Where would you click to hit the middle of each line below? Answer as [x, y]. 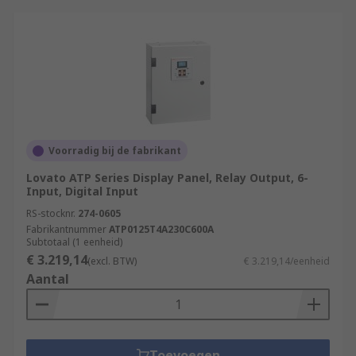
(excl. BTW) [112, 261]
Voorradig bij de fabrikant [115, 151]
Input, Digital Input [82, 191]
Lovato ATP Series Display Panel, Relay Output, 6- [167, 178]
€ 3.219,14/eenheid [287, 261]
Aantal [48, 279]
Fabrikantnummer [66, 229]
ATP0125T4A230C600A [161, 229]
